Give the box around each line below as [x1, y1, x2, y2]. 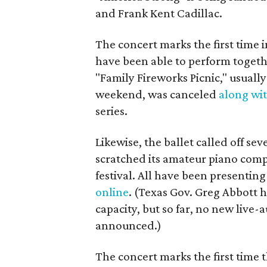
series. [95, 104, 128, 118]
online [95, 185, 129, 199]
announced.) [95, 218, 162, 232]
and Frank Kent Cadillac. [95, 6, 223, 20]
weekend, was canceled [95, 87, 219, 101]
